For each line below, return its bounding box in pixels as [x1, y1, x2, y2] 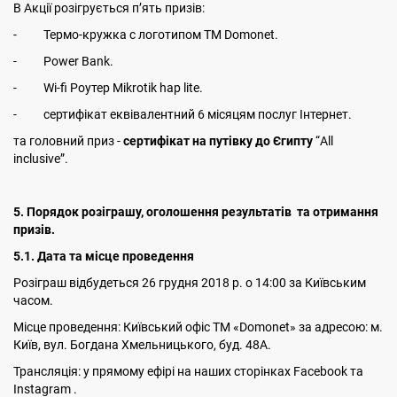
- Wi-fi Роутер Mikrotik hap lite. [13, 81, 203, 95]
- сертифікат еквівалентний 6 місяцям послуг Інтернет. [13, 107, 352, 121]
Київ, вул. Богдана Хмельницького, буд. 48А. [13, 338, 271, 352]
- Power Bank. [13, 54, 113, 68]
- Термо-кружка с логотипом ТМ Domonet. [13, 27, 278, 42]
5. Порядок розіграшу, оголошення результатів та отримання [13, 205, 378, 219]
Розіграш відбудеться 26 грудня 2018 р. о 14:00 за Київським [13, 276, 366, 290]
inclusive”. [13, 152, 71, 166]
